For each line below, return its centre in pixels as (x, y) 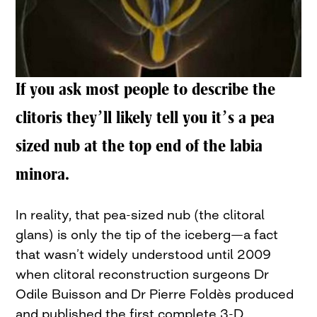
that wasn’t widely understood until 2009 (144, 254)
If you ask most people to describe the (146, 90)
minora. (43, 175)
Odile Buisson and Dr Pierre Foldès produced (155, 294)
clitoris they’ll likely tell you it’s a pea (145, 118)
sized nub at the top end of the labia (139, 146)
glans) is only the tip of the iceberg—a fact (147, 235)
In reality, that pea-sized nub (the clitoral (140, 215)
